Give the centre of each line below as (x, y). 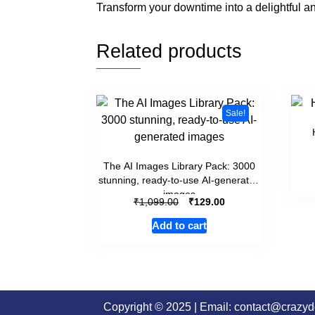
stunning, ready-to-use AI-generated (179, 180)
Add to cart (179, 226)
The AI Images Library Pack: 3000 (179, 166)
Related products (169, 52)
